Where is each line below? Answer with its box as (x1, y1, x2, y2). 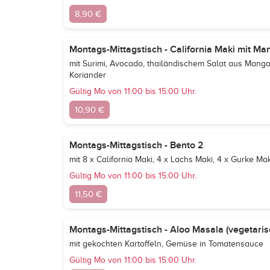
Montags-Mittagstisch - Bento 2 (69, 139, 204, 151)
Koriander (69, 71, 106, 80)
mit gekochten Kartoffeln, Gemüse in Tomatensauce (69, 239, 263, 248)
